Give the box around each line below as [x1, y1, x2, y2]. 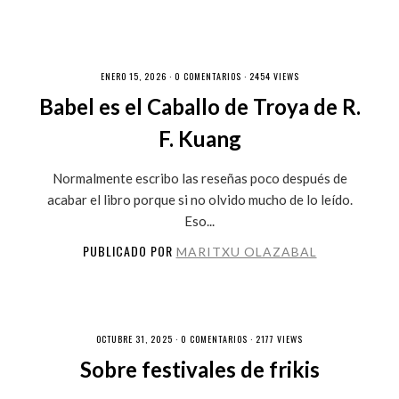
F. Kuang [158, 126, 241, 151]
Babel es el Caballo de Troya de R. [38, 94, 361, 119]
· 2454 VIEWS [240, 69, 299, 83]
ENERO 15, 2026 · [100, 69, 175, 83]
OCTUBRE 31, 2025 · [96, 332, 181, 346]
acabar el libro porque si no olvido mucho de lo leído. [46, 191, 353, 208]
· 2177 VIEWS [248, 332, 303, 346]
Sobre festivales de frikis [79, 356, 320, 382]
